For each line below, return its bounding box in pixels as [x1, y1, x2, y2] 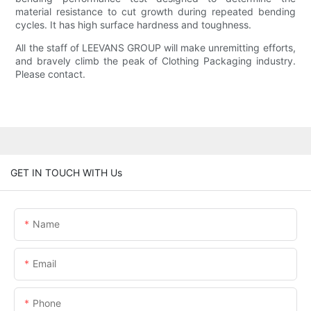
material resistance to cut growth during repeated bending [15, 6, 296, 18]
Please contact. [15, 68, 86, 81]
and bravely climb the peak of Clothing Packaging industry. [15, 55, 296, 67]
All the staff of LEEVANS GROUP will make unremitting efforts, [15, 42, 296, 54]
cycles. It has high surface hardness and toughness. [15, 19, 252, 31]
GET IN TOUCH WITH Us [10, 166, 122, 178]
